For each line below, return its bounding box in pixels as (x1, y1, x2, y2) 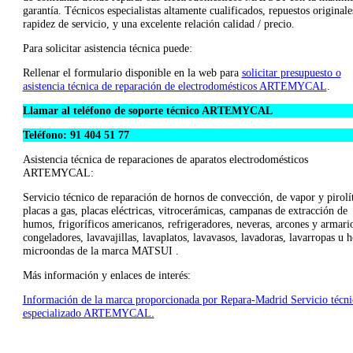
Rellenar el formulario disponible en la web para (22, 67, 242, 80)
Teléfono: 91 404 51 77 (22, 129, 129, 142)
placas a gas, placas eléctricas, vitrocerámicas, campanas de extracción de (22, 205, 347, 217)
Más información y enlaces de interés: (22, 269, 191, 282)
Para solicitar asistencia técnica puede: (22, 43, 192, 55)
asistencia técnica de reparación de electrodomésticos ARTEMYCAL (22, 80, 327, 93)
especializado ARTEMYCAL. (22, 307, 154, 320)
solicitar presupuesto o (241, 67, 341, 80)
